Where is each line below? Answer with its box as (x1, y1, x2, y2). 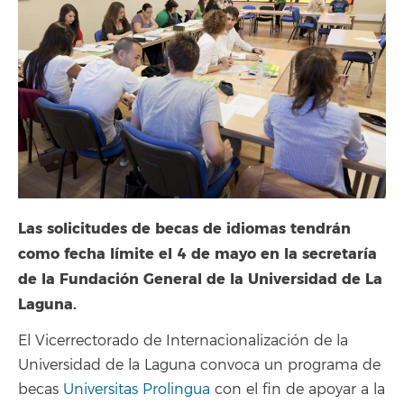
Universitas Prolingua (63, 381, 210, 399)
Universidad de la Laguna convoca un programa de (18, 356, 381, 374)
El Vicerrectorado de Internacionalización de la (18, 332, 348, 350)
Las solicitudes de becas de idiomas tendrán (18, 218, 351, 238)
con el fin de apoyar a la (210, 381, 385, 399)
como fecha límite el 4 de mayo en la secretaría (18, 243, 377, 263)
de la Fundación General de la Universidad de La (18, 269, 382, 289)
